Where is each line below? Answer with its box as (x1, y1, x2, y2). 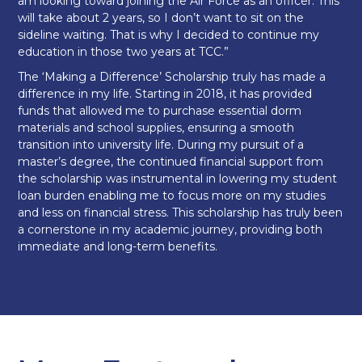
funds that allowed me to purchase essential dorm (18, 103, 302, 118)
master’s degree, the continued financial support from (18, 154, 324, 169)
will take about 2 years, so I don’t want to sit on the (18, 10, 305, 25)
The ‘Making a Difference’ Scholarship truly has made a (18, 69, 326, 84)
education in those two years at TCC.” (18, 44, 229, 59)
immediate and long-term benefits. (18, 238, 218, 254)
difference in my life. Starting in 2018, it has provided (18, 86, 313, 101)
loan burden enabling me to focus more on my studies (18, 187, 326, 203)
